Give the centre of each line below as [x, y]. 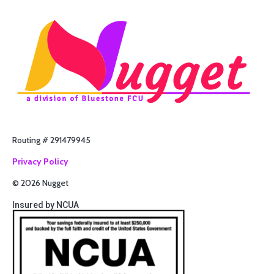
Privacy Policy [40, 162]
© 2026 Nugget [40, 183]
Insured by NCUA [46, 205]
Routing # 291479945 [51, 140]
